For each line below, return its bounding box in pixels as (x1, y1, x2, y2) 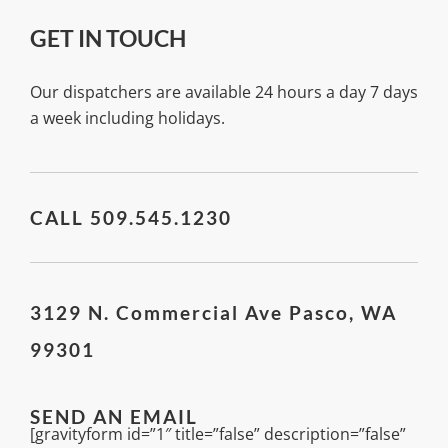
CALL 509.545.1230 (30, 206, 232, 230)
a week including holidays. (30, 107, 225, 130)
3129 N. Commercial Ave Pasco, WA (30, 301, 397, 325)
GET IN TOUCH (30, 25, 186, 53)
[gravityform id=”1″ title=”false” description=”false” (30, 423, 406, 446)
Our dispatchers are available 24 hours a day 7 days (30, 81, 418, 104)
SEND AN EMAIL (30, 404, 198, 428)
